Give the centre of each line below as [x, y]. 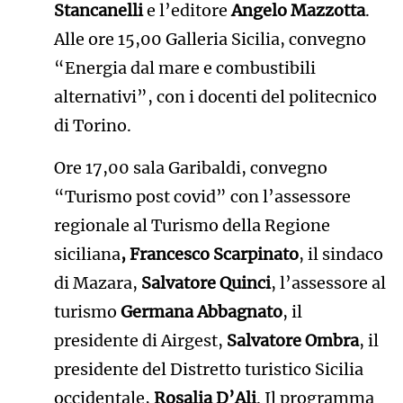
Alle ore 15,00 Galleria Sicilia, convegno [210, 40]
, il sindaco [340, 255]
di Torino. [92, 126]
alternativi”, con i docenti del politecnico [215, 97]
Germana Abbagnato [201, 312]
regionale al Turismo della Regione [192, 226]
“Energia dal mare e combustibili [184, 68]
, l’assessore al [328, 283]
